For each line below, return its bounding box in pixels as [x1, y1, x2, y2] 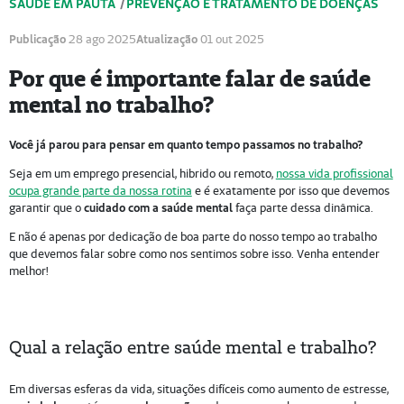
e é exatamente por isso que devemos [191, 182, 390, 198]
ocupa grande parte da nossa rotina [8, 182, 192, 198]
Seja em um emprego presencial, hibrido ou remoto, [8, 165, 276, 181]
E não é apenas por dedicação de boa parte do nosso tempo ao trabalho [8, 228, 377, 244]
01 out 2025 [197, 32, 264, 48]
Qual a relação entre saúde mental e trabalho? [8, 335, 377, 358]
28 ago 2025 [65, 32, 136, 48]
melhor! [8, 262, 49, 279]
